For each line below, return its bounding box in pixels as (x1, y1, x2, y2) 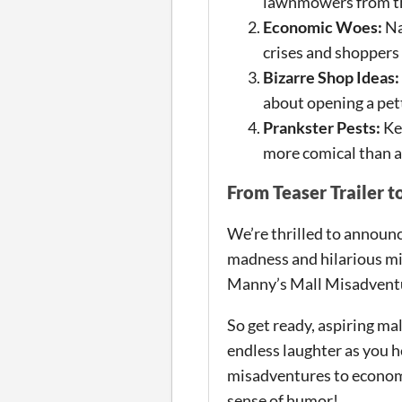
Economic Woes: (263, 16, 382, 37)
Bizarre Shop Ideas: (263, 66, 399, 87)
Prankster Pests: (263, 117, 380, 137)
